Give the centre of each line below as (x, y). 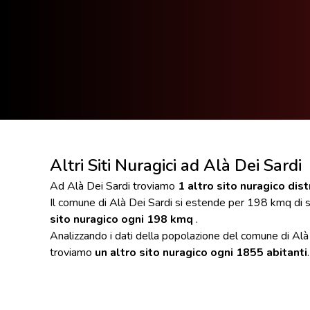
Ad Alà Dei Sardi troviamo (114, 186)
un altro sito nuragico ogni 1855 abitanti (201, 252)
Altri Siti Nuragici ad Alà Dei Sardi (176, 165)
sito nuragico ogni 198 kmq (121, 219)
